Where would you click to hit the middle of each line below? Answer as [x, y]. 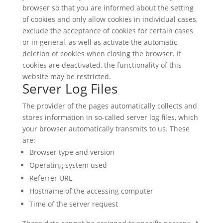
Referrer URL [51, 178]
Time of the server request [73, 204]
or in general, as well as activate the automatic [100, 42]
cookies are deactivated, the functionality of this [102, 65]
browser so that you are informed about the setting [108, 8]
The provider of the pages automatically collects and [110, 106]
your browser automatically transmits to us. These [106, 129]
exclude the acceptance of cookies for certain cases [108, 31]
